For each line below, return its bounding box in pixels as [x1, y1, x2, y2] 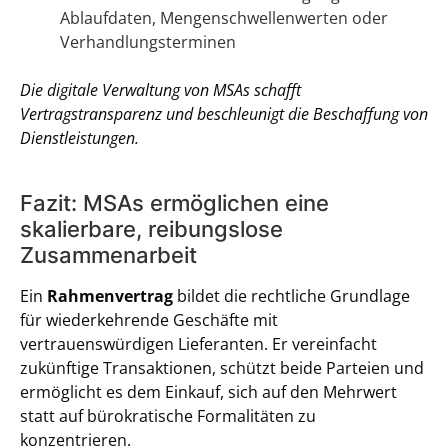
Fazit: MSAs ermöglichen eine [20, 190, 329, 216]
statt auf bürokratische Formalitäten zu [20, 405, 316, 427]
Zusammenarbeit [20, 242, 197, 268]
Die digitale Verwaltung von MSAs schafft [20, 79, 301, 101]
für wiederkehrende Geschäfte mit [20, 309, 278, 331]
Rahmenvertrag [47, 285, 177, 307]
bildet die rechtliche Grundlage [177, 285, 410, 307]
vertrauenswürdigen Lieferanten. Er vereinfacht [20, 333, 377, 355]
